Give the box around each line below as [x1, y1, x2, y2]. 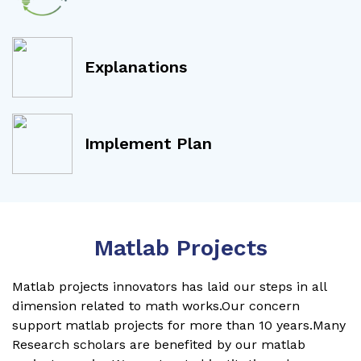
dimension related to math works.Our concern [12, 297, 300, 313]
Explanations [85, 57, 187, 77]
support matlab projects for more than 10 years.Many [12, 317, 346, 333]
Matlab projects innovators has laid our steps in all [12, 278, 326, 294]
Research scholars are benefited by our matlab [12, 336, 305, 352]
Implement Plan [85, 134, 212, 154]
